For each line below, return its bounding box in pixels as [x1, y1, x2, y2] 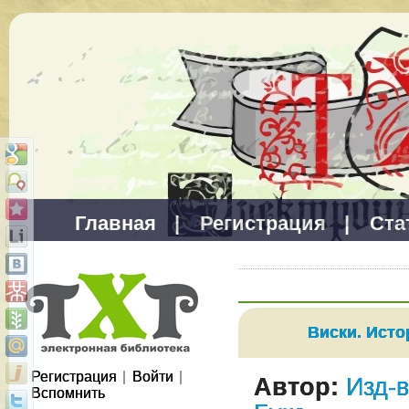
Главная [74, 212, 156, 235]
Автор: [253, 373, 339, 401]
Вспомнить [30, 385, 105, 401]
